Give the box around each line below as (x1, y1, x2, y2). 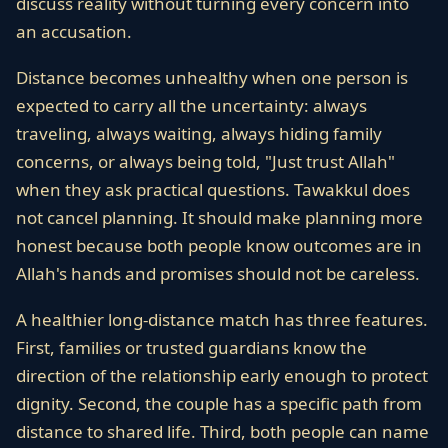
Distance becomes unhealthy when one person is (16, 66, 408, 89)
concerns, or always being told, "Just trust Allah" (16, 150, 395, 173)
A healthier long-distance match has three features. (16, 308, 428, 331)
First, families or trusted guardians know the (16, 336, 367, 359)
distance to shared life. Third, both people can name (16, 420, 429, 443)
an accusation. (16, 20, 132, 43)
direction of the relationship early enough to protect (16, 364, 428, 387)
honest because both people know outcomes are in (16, 234, 422, 257)
